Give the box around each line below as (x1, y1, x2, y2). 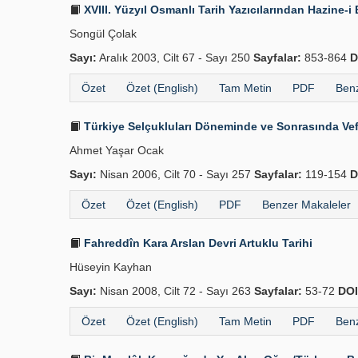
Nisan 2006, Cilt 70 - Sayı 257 (97, 168, 254, 181)
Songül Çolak (70, 27, 137, 40)
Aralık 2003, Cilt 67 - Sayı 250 (97, 51, 253, 64)
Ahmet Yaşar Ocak (70, 144, 164, 157)
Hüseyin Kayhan (70, 261, 152, 273)
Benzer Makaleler (262, 198, 351, 211)
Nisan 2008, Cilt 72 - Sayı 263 (97, 284, 254, 297)
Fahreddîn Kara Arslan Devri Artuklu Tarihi (81, 237, 312, 249)
